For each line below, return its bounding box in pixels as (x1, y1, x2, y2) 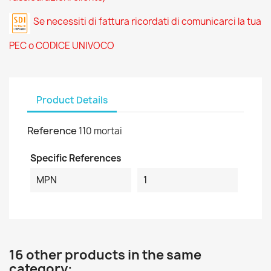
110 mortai (79, 125, 122, 137)
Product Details (36, 93, 108, 106)
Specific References (30, 152, 122, 165)
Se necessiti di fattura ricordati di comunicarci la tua (33, 15, 261, 28)
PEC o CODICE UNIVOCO (9, 39, 114, 52)
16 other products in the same (9, 246, 201, 264)
